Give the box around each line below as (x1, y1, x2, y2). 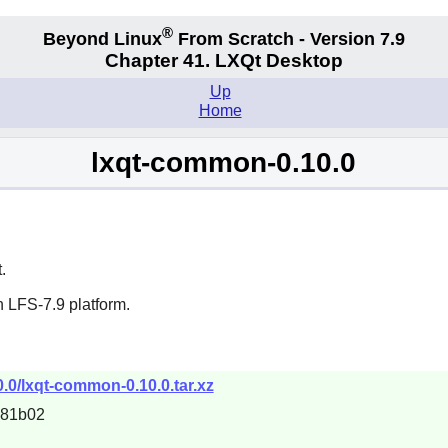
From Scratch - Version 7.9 (173, 28, 405, 49)
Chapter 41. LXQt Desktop (105, 50, 343, 72)
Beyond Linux (43, 28, 162, 49)
